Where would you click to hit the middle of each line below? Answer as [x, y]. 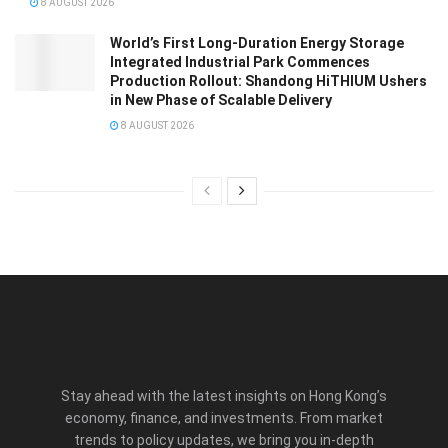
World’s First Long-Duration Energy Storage [257, 42]
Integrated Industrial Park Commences [240, 61]
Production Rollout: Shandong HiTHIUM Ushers [268, 80]
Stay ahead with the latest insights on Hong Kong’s [224, 395]
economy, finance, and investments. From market [224, 417]
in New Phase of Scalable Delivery [221, 99]
